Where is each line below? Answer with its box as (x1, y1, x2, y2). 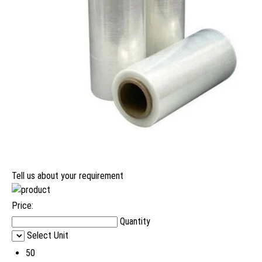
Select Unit (27, 230, 68, 242)
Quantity (120, 216, 150, 227)
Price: (12, 200, 33, 212)
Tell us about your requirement (12, 170, 123, 182)
